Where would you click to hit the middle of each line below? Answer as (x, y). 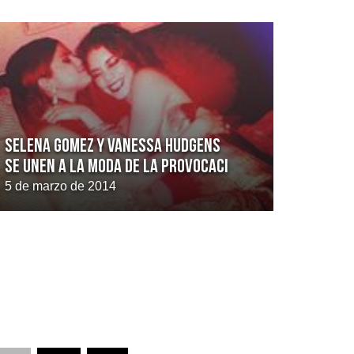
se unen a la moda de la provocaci (117, 167)
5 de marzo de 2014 (60, 186)
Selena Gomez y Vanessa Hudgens (113, 147)
